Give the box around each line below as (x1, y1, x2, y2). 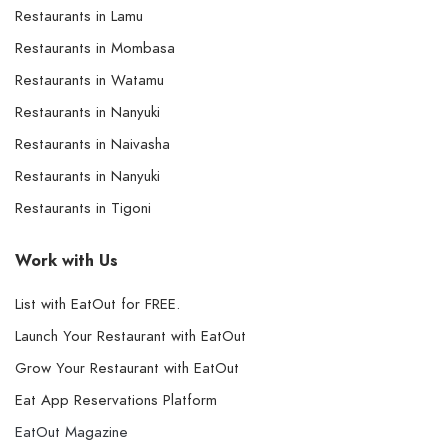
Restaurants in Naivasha (15, 134, 170, 155)
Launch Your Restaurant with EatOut (15, 326, 246, 347)
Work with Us (15, 250, 118, 273)
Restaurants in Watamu (15, 70, 164, 91)
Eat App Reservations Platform (15, 390, 217, 411)
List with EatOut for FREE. (15, 294, 180, 315)
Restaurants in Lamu (15, 6, 143, 27)
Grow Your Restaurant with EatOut (15, 358, 239, 379)
